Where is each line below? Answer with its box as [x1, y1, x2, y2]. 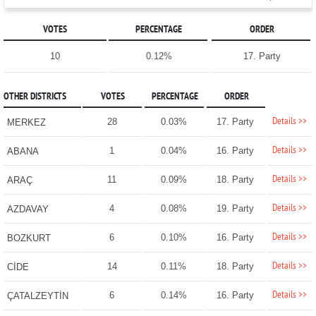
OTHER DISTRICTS [3, 91, 66, 104]
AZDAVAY [6, 204, 49, 215]
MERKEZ [6, 117, 46, 128]
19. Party [217, 203, 255, 214]
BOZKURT [6, 233, 51, 244]
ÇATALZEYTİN [6, 291, 68, 302]
